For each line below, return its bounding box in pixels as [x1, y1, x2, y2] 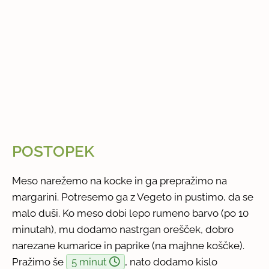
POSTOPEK [12, 142, 95, 161]
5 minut [71, 255, 110, 268]
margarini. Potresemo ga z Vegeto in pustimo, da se [12, 190, 254, 203]
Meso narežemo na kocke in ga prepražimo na [12, 174, 228, 187]
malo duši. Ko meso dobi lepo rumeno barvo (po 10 [12, 207, 249, 219]
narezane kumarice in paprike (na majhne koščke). [12, 239, 245, 252]
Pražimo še [12, 255, 67, 268]
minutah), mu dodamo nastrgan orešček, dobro [12, 223, 234, 235]
